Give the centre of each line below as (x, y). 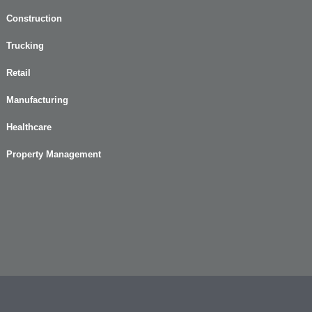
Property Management (54, 155)
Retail (18, 73)
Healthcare (29, 127)
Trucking (25, 46)
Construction (34, 19)
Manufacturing (37, 100)
